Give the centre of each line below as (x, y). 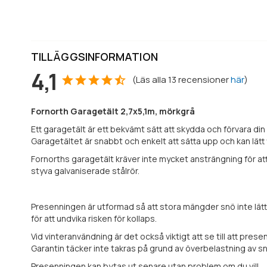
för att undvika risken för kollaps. (94, 218)
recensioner (204, 79)
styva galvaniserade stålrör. (85, 170)
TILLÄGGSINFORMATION (94, 56)
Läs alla (151, 79)
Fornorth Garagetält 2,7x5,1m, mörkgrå (113, 111)
